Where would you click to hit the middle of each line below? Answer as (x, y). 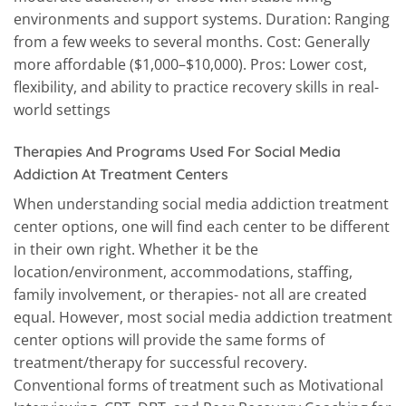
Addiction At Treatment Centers (121, 174)
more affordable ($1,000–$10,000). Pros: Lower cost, (190, 64)
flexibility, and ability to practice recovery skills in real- (196, 87)
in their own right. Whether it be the (136, 249)
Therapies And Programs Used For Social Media (177, 151)
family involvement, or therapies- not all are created (190, 294)
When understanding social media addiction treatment (201, 203)
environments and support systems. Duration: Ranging (202, 19)
